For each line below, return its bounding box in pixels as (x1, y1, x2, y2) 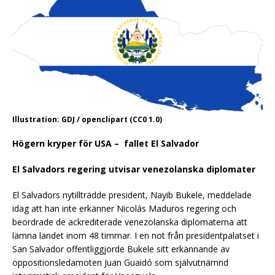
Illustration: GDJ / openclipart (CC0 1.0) (12, 114, 162, 125)
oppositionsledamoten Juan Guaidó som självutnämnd (12, 256, 228, 268)
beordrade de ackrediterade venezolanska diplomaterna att (12, 215, 247, 228)
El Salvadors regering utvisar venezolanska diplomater (12, 163, 255, 175)
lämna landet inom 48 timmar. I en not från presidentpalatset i (12, 229, 259, 241)
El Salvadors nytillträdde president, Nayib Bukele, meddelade (12, 188, 252, 201)
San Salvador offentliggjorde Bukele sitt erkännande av (12, 242, 230, 255)
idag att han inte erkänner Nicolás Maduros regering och (12, 202, 236, 214)
